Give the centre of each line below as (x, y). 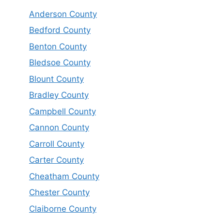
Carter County (56, 160)
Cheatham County (64, 176)
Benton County (58, 46)
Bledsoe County (60, 63)
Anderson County (63, 14)
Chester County (59, 193)
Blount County (56, 79)
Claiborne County (63, 209)
